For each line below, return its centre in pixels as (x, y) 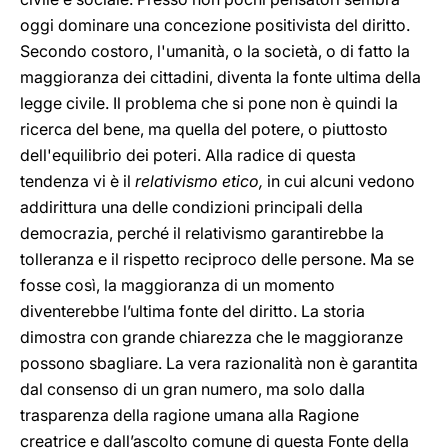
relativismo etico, (201, 181)
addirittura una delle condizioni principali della (191, 207)
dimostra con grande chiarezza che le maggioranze (211, 337)
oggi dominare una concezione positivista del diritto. (215, 25)
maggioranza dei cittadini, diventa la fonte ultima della (220, 77)
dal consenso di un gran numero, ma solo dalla (192, 389)
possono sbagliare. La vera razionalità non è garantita (219, 363)
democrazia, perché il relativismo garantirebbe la (202, 233)
